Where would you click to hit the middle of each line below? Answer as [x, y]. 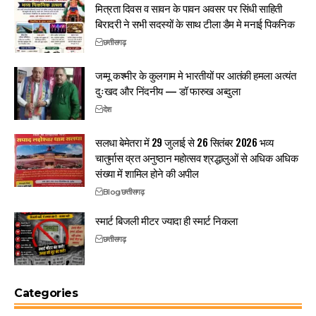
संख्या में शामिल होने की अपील [147, 172]
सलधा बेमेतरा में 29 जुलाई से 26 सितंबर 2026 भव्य [184, 141]
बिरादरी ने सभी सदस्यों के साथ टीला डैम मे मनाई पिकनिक [195, 23]
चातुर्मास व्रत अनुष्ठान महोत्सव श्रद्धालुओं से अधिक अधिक [197, 157]
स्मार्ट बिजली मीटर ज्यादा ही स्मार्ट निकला [166, 220]
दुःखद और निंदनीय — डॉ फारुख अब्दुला [168, 90]
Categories [46, 293]
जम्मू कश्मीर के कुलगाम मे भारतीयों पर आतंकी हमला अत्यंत [196, 74]
